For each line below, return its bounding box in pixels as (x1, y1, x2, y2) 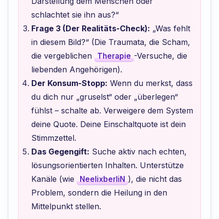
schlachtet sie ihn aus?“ (31, 10, 119, 20)
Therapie (97, 51, 131, 61)
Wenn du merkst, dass (107, 78, 193, 88)
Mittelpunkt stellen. (31, 201, 101, 212)
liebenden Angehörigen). (31, 65, 122, 75)
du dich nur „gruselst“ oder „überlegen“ (31, 92, 178, 102)
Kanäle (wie (31, 174, 77, 184)
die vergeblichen (31, 51, 94, 61)
